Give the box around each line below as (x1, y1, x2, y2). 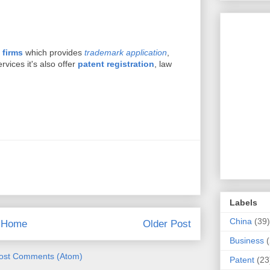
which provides (23, 48, 84, 57)
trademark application (84, 48, 167, 57)
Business (230, 235, 264, 245)
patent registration (78, 59, 154, 69)
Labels (230, 197, 257, 207)
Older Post (143, 218, 191, 230)
